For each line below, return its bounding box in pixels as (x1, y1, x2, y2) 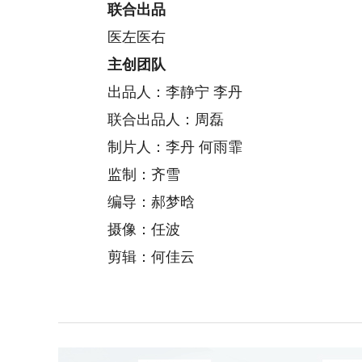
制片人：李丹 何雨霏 (78, 139, 243, 155)
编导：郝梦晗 (78, 194, 196, 210)
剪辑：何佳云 (78, 249, 196, 265)
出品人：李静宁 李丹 (78, 84, 243, 100)
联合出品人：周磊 (78, 112, 225, 128)
